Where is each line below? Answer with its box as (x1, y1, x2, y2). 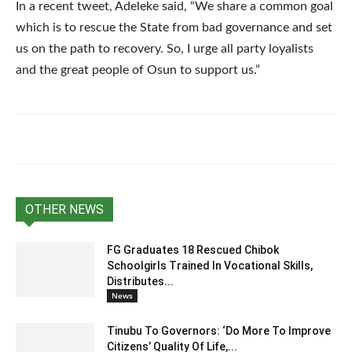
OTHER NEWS (25, 201, 104, 217)
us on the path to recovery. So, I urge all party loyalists (16, 42, 313, 55)
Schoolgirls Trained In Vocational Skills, (107, 258, 313, 272)
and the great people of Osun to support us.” (16, 63, 260, 76)
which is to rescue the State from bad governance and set (16, 20, 332, 34)
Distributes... (107, 274, 174, 288)
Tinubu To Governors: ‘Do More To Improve (107, 324, 331, 337)
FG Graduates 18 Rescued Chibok (107, 243, 279, 256)
